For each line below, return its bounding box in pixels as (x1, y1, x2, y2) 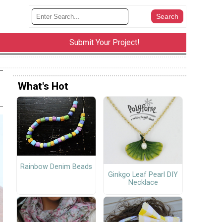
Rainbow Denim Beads (20, 162, 92, 171)
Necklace (128, 178, 158, 187)
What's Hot (18, 80, 68, 92)
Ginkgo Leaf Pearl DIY (108, 170, 178, 179)
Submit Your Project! (69, 38, 140, 48)
